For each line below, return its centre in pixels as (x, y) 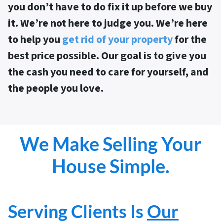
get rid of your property (117, 40)
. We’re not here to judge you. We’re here (111, 23)
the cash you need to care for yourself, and (108, 72)
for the (190, 40)
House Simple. (110, 166)
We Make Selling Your (110, 144)
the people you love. (56, 89)
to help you (35, 40)
